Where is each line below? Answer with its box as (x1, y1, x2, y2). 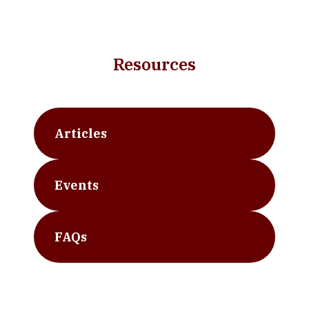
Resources (113, 52, 196, 75)
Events (54, 177, 99, 193)
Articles (54, 125, 107, 141)
